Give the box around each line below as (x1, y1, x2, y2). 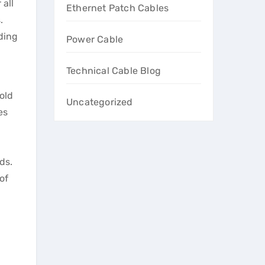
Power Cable (66, 34, 124, 45)
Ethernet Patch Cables (66, 2, 169, 14)
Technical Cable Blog (66, 65, 161, 76)
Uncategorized (66, 96, 133, 108)
